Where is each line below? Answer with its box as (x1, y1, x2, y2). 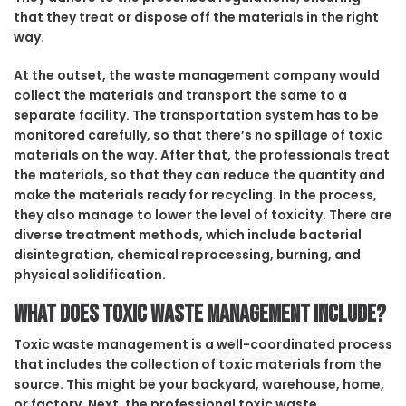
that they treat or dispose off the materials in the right (14, 8, 379, 27)
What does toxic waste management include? (14, 300, 386, 330)
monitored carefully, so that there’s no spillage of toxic (14, 126, 382, 145)
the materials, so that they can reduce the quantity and (14, 166, 385, 185)
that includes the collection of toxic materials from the (14, 355, 382, 374)
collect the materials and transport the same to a (14, 86, 347, 105)
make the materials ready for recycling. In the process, (14, 186, 377, 205)
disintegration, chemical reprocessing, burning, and (14, 246, 361, 265)
